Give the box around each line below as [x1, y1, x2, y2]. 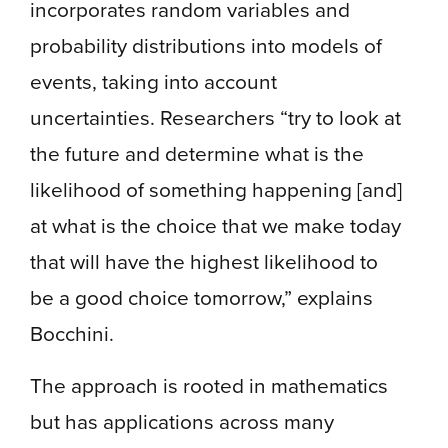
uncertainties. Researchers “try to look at [30, 101, 401, 133]
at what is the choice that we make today [30, 209, 401, 241]
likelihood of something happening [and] [30, 173, 402, 205]
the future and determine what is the [30, 137, 364, 169]
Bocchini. [30, 317, 114, 349]
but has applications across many [30, 405, 334, 437]
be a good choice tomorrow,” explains [30, 281, 373, 313]
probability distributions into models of [30, 29, 382, 61]
